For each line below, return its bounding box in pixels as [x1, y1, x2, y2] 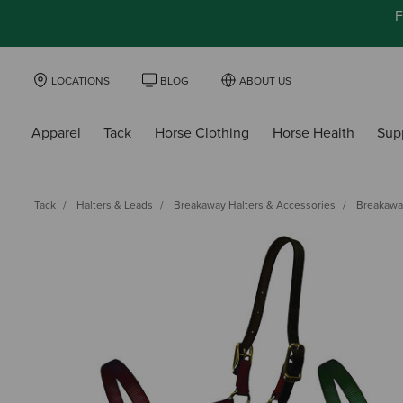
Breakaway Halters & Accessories [174, 198, 336, 211]
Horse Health [272, 123, 354, 142]
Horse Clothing [154, 123, 249, 142]
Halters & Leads [76, 198, 153, 211]
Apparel [31, 123, 81, 142]
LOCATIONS [51, 75, 110, 87]
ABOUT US [239, 75, 291, 87]
